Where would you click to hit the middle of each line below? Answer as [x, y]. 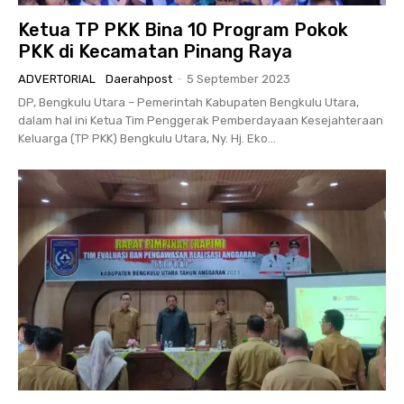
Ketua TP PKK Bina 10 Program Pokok [183, 29]
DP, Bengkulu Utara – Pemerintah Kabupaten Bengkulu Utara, [188, 102]
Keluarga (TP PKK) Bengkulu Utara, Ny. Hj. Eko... [147, 138]
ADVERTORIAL [57, 78]
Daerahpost [139, 78]
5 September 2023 [239, 78]
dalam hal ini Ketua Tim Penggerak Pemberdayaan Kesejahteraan [201, 120]
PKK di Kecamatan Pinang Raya [155, 51]
